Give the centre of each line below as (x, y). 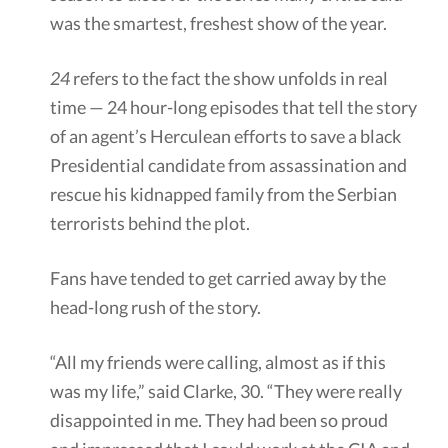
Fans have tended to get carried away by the (218, 277)
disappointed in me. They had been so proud (219, 419)
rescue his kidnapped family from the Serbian (223, 193)
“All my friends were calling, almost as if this (218, 361)
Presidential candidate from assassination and (228, 164)
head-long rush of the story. (155, 306)
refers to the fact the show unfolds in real (229, 77)
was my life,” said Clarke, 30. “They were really (226, 390)
